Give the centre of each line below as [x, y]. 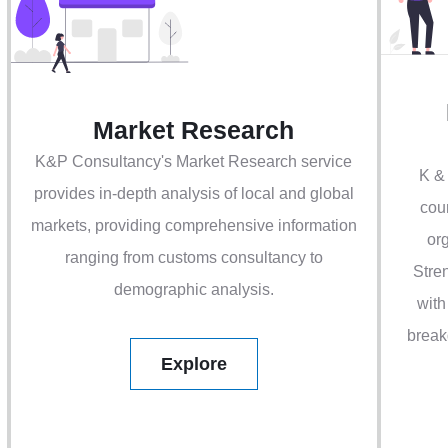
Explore [194, 364]
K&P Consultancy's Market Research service [194, 162]
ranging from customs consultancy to [193, 258]
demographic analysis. [193, 290]
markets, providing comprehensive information [193, 226]
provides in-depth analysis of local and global [193, 194]
